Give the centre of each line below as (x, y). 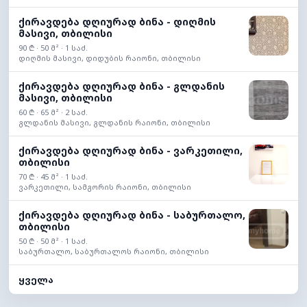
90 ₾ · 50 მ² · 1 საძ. (53, 48)
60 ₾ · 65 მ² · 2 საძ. (53, 112)
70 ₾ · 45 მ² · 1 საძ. (53, 177)
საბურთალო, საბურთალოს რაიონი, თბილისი (114, 251)
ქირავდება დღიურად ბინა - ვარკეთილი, (131, 151)
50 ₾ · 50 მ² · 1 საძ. (53, 241)
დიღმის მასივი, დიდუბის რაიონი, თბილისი (110, 58)
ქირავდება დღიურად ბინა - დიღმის (117, 22)
